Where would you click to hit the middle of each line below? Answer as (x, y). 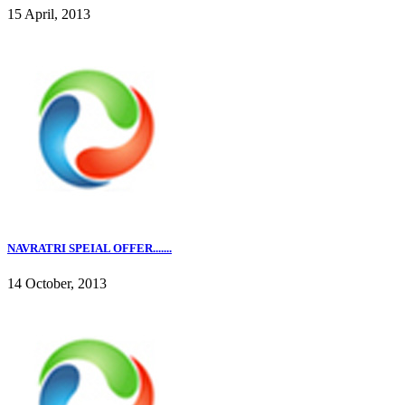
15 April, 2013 (49, 14)
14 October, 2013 (57, 283)
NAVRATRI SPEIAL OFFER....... (89, 248)
